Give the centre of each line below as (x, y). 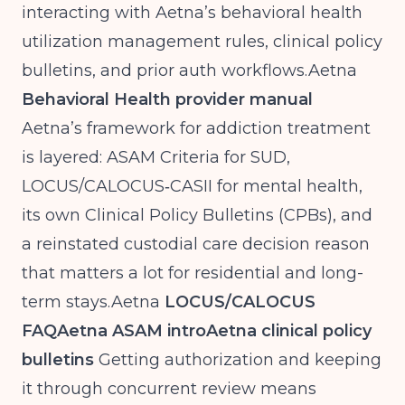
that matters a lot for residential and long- (193, 273)
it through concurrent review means (169, 389)
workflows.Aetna (289, 71)
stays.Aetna (113, 302)
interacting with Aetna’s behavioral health (192, 13)
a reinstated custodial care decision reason (196, 244)
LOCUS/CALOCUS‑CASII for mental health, (192, 186)
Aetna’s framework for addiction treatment (196, 128)
